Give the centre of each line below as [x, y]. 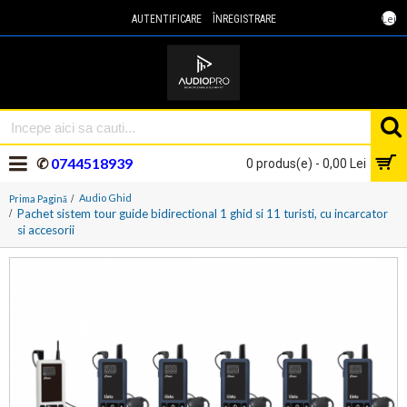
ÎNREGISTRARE [244, 19]
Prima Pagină [38, 198]
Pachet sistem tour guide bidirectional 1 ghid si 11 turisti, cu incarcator [203, 213]
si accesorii [46, 230]
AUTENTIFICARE [166, 19]
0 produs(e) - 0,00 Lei [306, 164]
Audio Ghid [105, 198]
